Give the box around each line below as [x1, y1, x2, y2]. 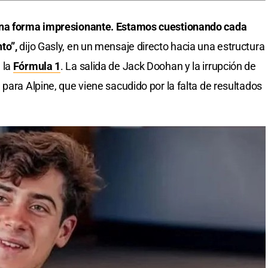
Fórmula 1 [13, 60, 61, 73]
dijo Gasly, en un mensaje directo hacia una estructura [17, 40, 265, 53]
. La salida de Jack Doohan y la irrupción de [60, 60, 256, 73]
